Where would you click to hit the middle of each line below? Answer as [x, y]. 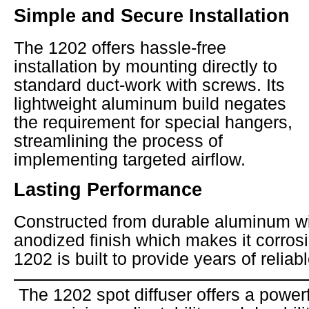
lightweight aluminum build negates [150, 104]
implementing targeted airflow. [130, 160]
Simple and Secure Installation [152, 16]
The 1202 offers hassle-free [120, 48]
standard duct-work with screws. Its [149, 85]
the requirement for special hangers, [153, 122]
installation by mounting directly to [146, 67]
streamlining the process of [118, 141]
